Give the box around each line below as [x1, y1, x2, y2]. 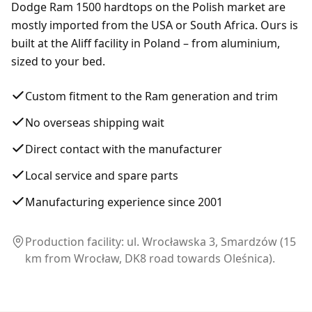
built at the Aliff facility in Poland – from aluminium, [11, 36, 280, 51]
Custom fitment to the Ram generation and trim [25, 88, 278, 104]
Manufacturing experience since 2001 [25, 194, 223, 210]
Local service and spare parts [25, 168, 178, 183]
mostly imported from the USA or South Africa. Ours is [11, 17, 298, 33]
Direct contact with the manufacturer [25, 141, 222, 157]
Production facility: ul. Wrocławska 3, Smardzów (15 [25, 234, 296, 249]
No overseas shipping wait [25, 115, 164, 130]
